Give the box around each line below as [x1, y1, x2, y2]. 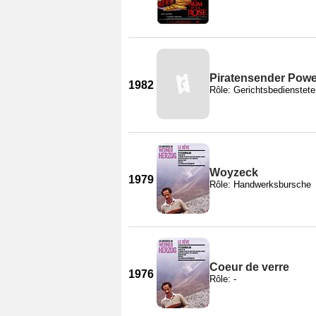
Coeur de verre [209, 260, 289, 273]
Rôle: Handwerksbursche [209, 178, 311, 190]
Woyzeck [209, 166, 258, 178]
